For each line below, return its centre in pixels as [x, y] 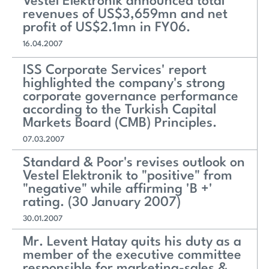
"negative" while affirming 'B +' [118, 189]
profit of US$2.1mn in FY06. [107, 27]
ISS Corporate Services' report [115, 70]
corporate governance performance [131, 97]
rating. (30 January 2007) [102, 202]
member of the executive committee [132, 255]
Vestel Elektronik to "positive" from [128, 176]
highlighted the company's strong [124, 83]
